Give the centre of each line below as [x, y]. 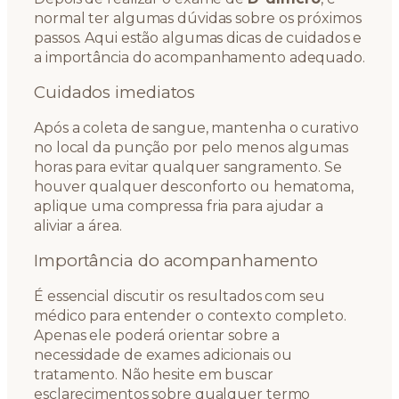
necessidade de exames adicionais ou [163, 354]
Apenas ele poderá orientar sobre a [157, 335]
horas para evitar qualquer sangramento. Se [188, 167]
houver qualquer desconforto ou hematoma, [194, 186]
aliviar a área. [78, 225]
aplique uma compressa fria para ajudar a [179, 206]
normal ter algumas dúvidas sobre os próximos [198, 18]
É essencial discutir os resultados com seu [179, 296]
